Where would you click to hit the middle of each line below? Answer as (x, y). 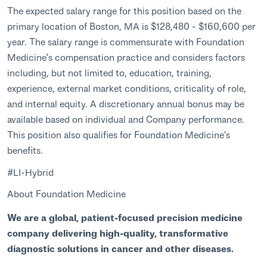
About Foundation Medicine (66, 193)
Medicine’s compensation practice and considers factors (126, 57)
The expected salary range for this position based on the (124, 10)
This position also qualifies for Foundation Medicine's (119, 134)
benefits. (25, 150)
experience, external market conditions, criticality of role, (127, 88)
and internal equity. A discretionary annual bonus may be (126, 103)
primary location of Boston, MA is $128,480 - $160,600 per (131, 26)
